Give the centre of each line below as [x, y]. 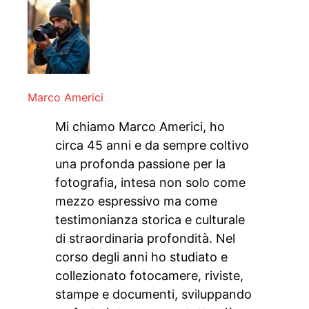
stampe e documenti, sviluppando [153, 295]
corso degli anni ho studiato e [141, 257]
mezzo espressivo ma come [136, 201]
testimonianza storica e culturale [150, 220]
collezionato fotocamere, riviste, [149, 276]
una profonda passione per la [140, 164]
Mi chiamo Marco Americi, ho [140, 127]
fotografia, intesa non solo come [150, 183]
